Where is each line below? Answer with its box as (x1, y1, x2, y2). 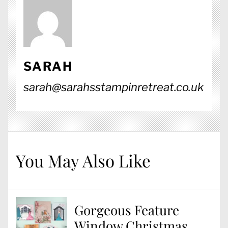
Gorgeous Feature (74, 201, 179, 219)
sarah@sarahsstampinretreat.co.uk (23, 80, 204, 94)
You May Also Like (16, 149, 151, 172)
